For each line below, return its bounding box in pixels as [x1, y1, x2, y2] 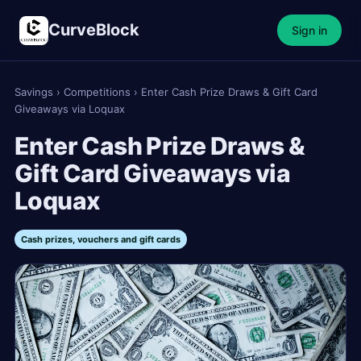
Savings [15, 85, 53, 98]
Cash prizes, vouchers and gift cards [21, 234, 180, 245]
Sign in [292, 23, 327, 37]
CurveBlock [48, 20, 139, 39]
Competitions [64, 85, 131, 98]
